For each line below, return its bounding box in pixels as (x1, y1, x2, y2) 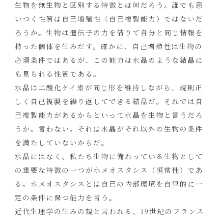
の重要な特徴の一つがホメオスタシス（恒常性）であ (15, 165, 203, 175)
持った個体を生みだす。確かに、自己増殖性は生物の (15, 41, 203, 52)
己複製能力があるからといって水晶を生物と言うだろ (15, 110, 203, 120)
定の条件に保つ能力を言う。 (15, 192, 117, 203)
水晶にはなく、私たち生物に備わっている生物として (15, 151, 203, 162)
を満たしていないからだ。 (15, 137, 109, 148)
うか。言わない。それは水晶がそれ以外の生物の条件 (15, 124, 203, 134)
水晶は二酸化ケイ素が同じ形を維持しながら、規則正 (15, 82, 203, 93)
